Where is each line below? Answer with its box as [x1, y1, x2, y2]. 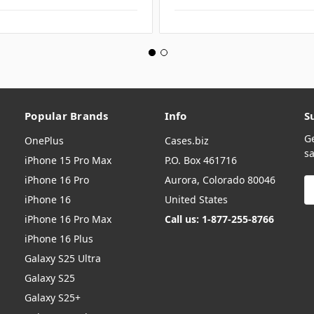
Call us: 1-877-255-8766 [164, 212, 274, 226]
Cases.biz [164, 134, 209, 148]
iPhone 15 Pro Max [25, 153, 111, 168]
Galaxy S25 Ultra [25, 252, 101, 266]
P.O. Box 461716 [164, 153, 237, 168]
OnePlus [25, 134, 64, 148]
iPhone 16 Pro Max [25, 212, 111, 226]
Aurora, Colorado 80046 [164, 173, 275, 187]
